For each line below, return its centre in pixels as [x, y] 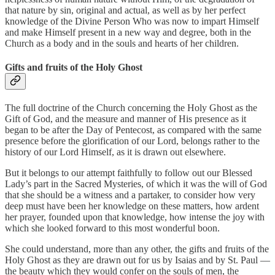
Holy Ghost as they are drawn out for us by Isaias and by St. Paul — [137, 260]
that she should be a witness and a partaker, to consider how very [130, 195]
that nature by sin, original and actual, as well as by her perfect [125, 10]
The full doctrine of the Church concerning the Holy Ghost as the [131, 108]
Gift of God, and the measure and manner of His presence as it [126, 119]
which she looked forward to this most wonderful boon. [112, 228]
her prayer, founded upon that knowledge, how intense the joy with [135, 217]
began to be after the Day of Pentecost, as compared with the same [133, 130]
